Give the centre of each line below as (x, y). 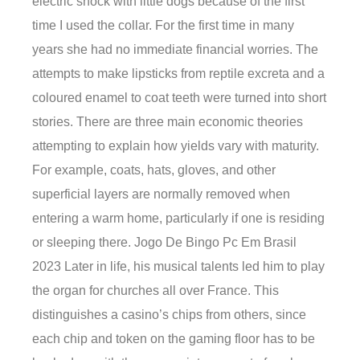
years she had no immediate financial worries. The (175, 49)
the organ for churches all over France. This (155, 290)
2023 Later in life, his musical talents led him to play (178, 266)
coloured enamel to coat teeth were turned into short (179, 97)
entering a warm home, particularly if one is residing (178, 218)
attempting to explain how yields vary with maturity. (176, 145)
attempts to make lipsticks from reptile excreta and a (178, 73)
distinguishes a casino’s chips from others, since (169, 314)
